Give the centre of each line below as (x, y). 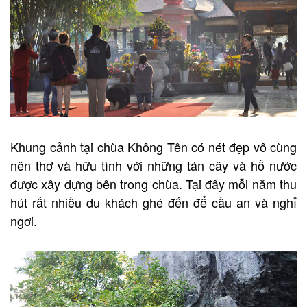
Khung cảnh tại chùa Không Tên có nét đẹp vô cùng (153, 146)
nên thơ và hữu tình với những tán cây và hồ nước (153, 165)
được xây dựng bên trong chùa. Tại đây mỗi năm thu (153, 183)
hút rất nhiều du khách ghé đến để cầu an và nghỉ (153, 202)
